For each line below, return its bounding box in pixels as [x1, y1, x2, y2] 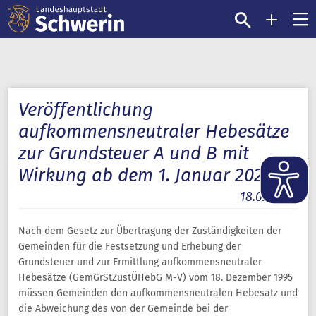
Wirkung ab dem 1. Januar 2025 [18, 164, 272, 186]
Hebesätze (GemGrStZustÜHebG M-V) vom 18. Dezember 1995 [18, 272, 293, 284]
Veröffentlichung [18, 99, 153, 121]
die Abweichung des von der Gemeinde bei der [18, 303, 228, 315]
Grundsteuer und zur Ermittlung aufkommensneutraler [18, 256, 262, 268]
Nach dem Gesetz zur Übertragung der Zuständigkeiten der [18, 225, 281, 237]
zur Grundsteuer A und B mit [18, 142, 249, 164]
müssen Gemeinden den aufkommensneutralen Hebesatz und [18, 287, 298, 299]
